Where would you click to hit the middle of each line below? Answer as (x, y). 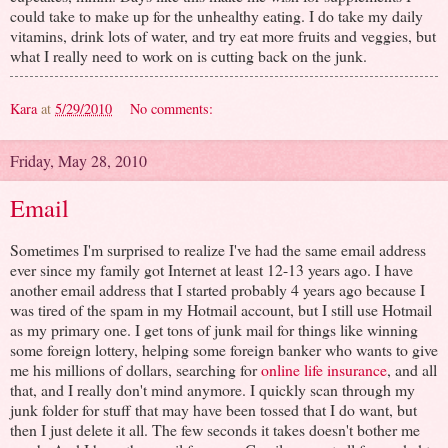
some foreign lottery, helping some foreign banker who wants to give (224, 350)
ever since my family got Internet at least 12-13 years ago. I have (211, 270)
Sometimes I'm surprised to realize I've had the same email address (218, 250)
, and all (412, 370)
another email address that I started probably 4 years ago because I (217, 290)
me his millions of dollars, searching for (135, 370)
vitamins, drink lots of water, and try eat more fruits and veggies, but (223, 36)
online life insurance (324, 370)
